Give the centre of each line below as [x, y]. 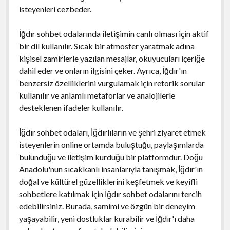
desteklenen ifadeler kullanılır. [71, 107]
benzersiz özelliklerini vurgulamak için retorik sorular [112, 83]
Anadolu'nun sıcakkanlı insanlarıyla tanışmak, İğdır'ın [111, 169]
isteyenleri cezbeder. [55, 9]
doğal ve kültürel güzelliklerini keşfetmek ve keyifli [108, 181]
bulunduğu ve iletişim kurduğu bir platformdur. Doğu [111, 157]
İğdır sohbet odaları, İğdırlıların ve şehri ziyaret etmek [112, 132]
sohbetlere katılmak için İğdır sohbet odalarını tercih [110, 194]
